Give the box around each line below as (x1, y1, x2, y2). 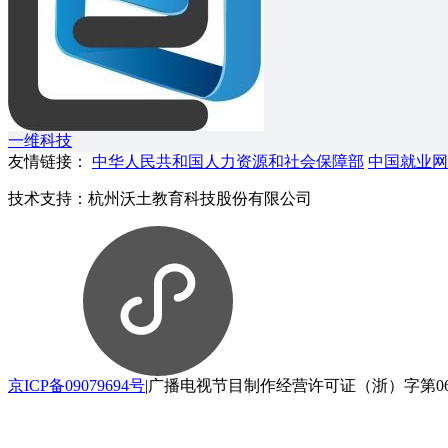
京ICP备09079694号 (8, 377, 145, 394)
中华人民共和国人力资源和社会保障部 (92, 153, 364, 170)
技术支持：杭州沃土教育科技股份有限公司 (8, 190, 312, 207)
